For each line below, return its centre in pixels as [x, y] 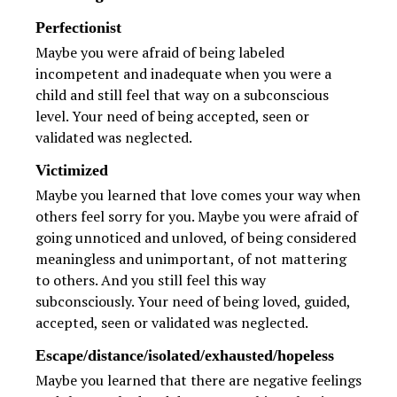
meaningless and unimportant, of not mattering [191, 259]
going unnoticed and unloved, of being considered [196, 238]
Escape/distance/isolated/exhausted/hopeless [185, 356]
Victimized [72, 171]
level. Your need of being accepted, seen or [172, 117]
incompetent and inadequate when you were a [183, 74]
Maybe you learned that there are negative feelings [198, 381]
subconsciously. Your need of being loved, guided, [193, 302]
